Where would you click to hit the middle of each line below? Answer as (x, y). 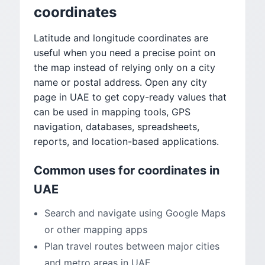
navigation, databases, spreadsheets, (117, 127)
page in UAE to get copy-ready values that (130, 97)
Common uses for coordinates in (127, 170)
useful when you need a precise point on (125, 53)
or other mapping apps (96, 230)
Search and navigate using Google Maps (135, 213)
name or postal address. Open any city (120, 82)
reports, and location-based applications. (126, 141)
